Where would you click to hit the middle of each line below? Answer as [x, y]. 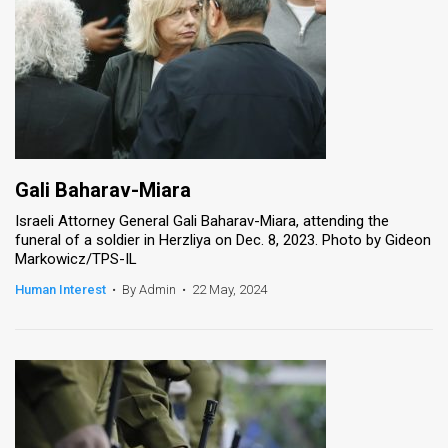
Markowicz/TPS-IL [76, 258]
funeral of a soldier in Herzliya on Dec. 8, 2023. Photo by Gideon [223, 239]
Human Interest [60, 289]
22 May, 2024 [229, 289]
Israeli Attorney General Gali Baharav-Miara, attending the [202, 220]
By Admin [149, 289]
